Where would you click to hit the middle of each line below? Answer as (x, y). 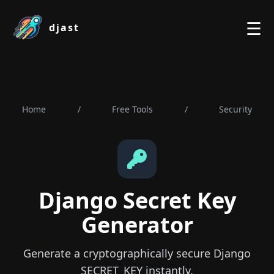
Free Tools (132, 109)
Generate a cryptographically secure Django (137, 253)
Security (235, 109)
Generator (137, 225)
